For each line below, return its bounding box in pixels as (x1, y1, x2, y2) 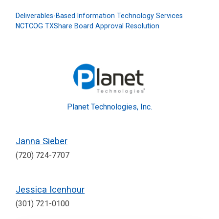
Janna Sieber (16, 136, 67, 147)
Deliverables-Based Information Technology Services (16, 12, 183, 20)
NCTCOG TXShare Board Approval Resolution (16, 22, 159, 30)
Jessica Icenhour (16, 184, 85, 195)
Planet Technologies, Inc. (67, 102, 152, 112)
